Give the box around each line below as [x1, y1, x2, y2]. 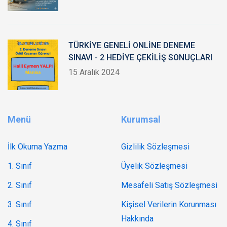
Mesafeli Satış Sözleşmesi [121, 180, 217, 190]
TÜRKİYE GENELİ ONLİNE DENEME [68, 41, 195, 50]
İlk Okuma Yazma [8, 142, 67, 152]
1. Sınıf [8, 161, 32, 171]
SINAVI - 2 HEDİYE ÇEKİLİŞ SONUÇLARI [68, 53, 212, 62]
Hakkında [121, 214, 154, 223]
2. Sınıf [8, 180, 32, 190]
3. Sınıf [8, 200, 32, 209]
